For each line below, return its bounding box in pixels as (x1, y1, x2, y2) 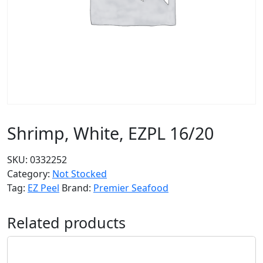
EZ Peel (28, 181, 59, 194)
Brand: (62, 181, 93, 194)
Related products (7, 213, 126, 232)
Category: (7, 167, 52, 180)
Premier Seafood (93, 181, 168, 194)
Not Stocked (52, 167, 107, 180)
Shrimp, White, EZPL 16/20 (7, 122, 214, 144)
